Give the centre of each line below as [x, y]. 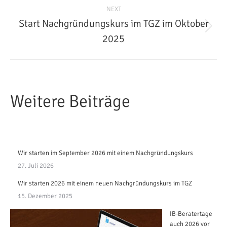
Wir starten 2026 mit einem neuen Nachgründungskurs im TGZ [105, 183]
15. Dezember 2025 [45, 196]
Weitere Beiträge [70, 101]
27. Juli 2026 [36, 166]
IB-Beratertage [191, 214]
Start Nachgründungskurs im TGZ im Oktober [113, 24]
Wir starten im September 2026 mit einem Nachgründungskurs [105, 153]
